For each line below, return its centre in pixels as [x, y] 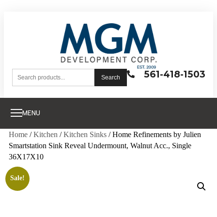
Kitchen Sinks [85, 134]
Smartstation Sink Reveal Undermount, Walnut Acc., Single [100, 145]
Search [110, 77]
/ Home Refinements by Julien [154, 134]
